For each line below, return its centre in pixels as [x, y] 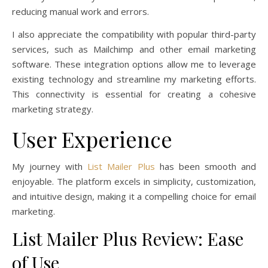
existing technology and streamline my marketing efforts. [134, 79]
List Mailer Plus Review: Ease [128, 238]
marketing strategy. [53, 109]
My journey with [50, 166]
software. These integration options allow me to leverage [134, 64]
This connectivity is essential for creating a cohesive [134, 94]
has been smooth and [205, 166]
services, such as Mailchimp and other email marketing [134, 49]
